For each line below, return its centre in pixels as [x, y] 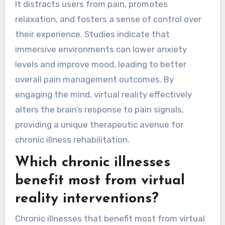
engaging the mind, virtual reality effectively [103, 94]
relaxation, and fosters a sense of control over [108, 19]
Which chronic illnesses [92, 162]
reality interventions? [87, 199]
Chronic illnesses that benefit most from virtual [110, 219]
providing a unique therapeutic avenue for [99, 124]
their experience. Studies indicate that [92, 34]
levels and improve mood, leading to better [100, 64]
